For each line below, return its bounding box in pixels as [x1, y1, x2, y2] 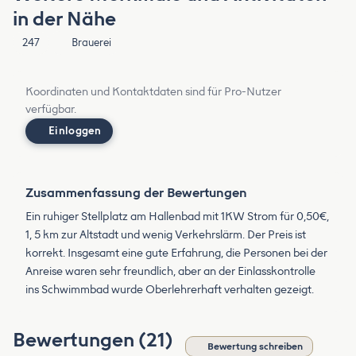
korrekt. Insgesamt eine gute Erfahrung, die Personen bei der [25, 246, 327, 261]
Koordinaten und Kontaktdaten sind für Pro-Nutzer [25, 85, 281, 99]
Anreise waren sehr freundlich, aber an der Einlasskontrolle [25, 265, 315, 279]
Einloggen [48, 125, 102, 137]
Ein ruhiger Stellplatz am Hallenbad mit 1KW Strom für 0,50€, [25, 210, 329, 224]
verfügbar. [25, 103, 76, 117]
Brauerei [72, 37, 112, 49]
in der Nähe [13, 7, 116, 31]
